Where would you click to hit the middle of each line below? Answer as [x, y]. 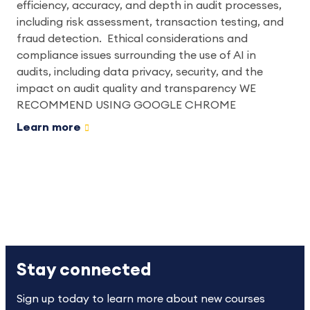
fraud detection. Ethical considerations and [132, 38]
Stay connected [84, 270]
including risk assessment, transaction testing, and [150, 22]
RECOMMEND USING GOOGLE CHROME [129, 105]
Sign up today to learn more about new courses [141, 299]
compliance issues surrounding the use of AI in [136, 55]
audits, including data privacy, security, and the [140, 72]
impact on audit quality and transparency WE [136, 88]
